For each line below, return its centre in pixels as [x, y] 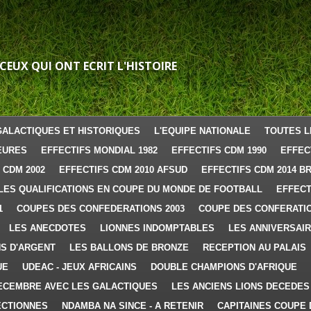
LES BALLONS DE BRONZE [129, 247]
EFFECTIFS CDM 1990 [219, 150]
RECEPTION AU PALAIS [254, 247]
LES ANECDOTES [48, 228]
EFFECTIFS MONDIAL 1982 [99, 150]
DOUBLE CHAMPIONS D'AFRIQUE [224, 267]
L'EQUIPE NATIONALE [202, 131]
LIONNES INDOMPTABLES [157, 228]
